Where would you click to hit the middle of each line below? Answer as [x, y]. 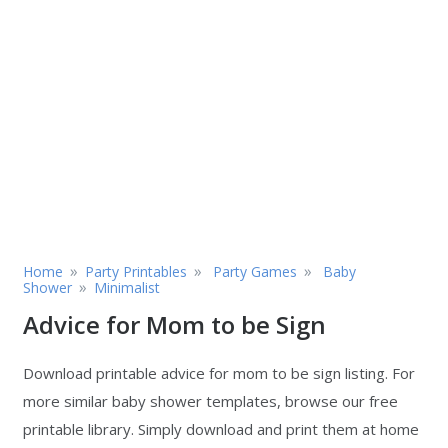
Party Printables [136, 271]
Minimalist [127, 287]
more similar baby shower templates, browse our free [210, 401]
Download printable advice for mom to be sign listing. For [219, 373]
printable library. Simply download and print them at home [221, 429]
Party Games [255, 271]
